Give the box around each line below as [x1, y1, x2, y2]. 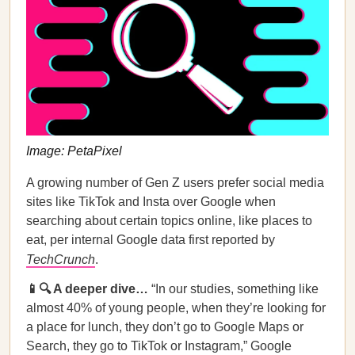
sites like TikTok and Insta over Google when [26, 195, 276, 208]
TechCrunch [26, 253, 95, 266]
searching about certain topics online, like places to [26, 214, 312, 227]
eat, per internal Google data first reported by [26, 233, 275, 246]
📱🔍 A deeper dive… [26, 282, 148, 296]
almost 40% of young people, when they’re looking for [26, 301, 326, 315]
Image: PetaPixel [26, 143, 122, 158]
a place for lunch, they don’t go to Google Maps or [26, 320, 303, 334]
